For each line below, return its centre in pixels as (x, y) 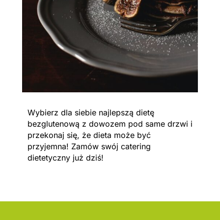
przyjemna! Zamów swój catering (89, 147)
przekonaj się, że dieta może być (89, 135)
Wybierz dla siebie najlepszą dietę (91, 113)
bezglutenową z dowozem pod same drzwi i (110, 124)
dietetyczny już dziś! (67, 158)
